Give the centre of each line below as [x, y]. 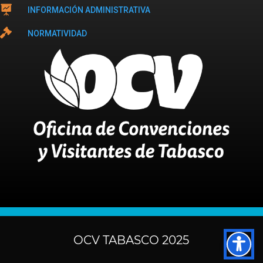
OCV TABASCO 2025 [131, 240]
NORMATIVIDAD [57, 34]
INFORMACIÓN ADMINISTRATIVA [89, 10]
